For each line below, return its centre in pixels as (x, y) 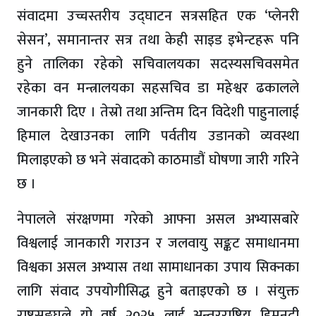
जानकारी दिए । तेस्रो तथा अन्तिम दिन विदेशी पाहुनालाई (158, 113)
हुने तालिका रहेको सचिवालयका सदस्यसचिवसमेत (158, 65)
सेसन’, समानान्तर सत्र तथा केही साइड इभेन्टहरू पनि (158, 41)
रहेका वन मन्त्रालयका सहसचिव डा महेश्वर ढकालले (158, 89)
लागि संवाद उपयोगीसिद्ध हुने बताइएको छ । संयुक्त (158, 292)
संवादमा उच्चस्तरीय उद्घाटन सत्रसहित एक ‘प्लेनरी (158, 17)
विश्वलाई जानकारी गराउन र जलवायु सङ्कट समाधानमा (158, 244)
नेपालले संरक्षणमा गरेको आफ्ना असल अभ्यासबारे (158, 220)
